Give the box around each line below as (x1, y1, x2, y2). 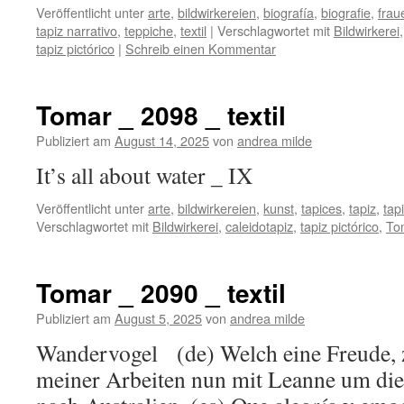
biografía (263, 3, 314, 22)
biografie (321, 3, 371, 22)
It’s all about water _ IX (36, 160, 361, 190)
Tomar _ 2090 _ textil (36, 274, 286, 311)
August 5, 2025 (115, 308, 202, 327)
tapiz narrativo (36, 21, 117, 40)
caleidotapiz (225, 216, 293, 235)
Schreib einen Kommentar (125, 39, 276, 58)
